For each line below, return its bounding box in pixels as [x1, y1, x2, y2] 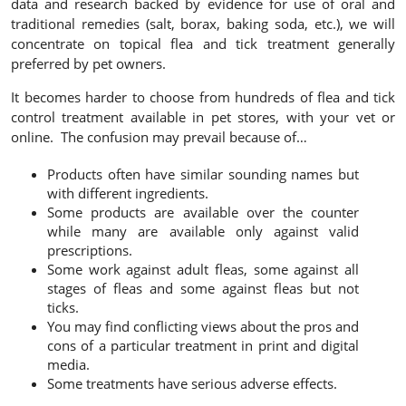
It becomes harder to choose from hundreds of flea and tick [11, 88, 395, 107]
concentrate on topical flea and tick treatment [11, 34, 329, 53]
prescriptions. [47, 241, 132, 260]
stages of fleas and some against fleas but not [47, 279, 359, 298]
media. [47, 355, 90, 374]
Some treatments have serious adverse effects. [47, 374, 337, 393]
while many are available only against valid [47, 222, 359, 241]
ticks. [47, 298, 79, 317]
